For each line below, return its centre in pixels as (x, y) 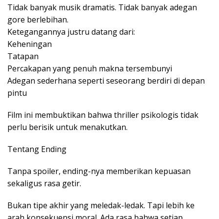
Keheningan (30, 44)
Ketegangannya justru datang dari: (71, 32)
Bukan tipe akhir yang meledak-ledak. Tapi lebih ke (101, 206)
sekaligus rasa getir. (44, 184)
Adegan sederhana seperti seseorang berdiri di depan (106, 81)
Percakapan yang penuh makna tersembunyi (90, 69)
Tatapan (23, 56)
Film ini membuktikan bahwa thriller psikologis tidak (103, 115)
